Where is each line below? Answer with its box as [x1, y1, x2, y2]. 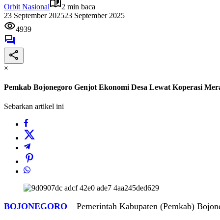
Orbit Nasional [4, 2, 50, 11]
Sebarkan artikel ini [4, 102, 64, 111]
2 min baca [61, 2, 95, 11]
